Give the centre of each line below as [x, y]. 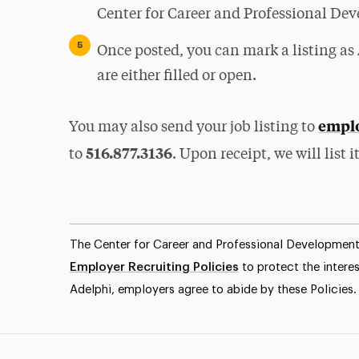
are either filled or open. [177, 76]
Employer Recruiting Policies [154, 267]
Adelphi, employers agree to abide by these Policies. [213, 290]
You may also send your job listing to [194, 127]
